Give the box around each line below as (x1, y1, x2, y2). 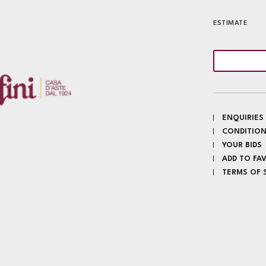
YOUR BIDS (222, 141, 262, 149)
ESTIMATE (213, 20, 247, 27)
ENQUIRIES (222, 114, 264, 122)
